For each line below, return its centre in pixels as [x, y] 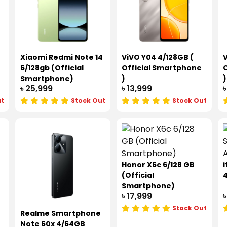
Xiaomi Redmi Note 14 [62, 58]
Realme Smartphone [61, 213]
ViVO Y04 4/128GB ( [157, 58]
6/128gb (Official [52, 68]
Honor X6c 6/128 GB [158, 165]
